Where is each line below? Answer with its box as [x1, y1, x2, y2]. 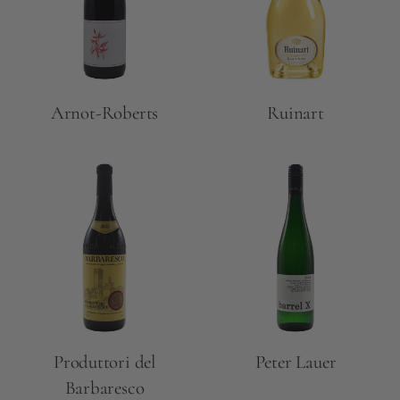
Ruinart [267, 102, 324, 125]
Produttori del [53, 351, 156, 374]
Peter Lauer [254, 351, 337, 374]
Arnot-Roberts [50, 102, 159, 125]
